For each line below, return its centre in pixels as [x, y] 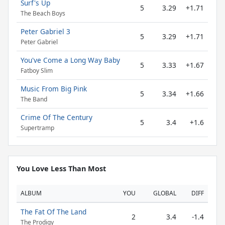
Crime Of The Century [57, 117]
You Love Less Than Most [61, 168]
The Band [34, 99]
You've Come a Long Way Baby [70, 60]
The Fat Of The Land [53, 212]
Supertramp [37, 128]
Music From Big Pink [54, 89]
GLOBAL [165, 193]
